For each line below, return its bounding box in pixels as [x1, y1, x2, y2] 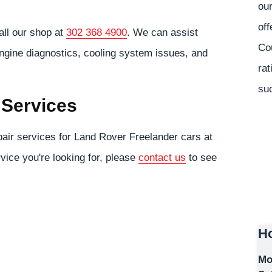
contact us [138, 151, 186, 163]
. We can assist [127, 26, 198, 39]
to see [186, 151, 217, 163]
